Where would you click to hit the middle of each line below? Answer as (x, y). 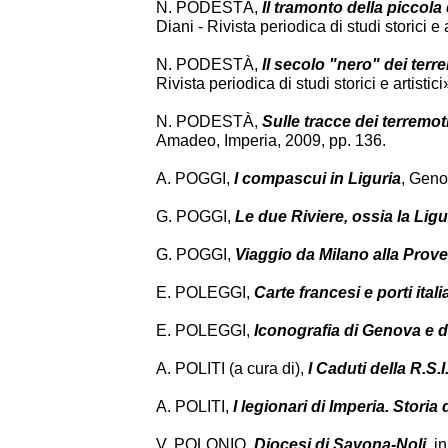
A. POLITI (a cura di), (232, 368)
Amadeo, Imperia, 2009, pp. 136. (271, 140)
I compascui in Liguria (317, 178)
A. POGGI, (195, 178)
